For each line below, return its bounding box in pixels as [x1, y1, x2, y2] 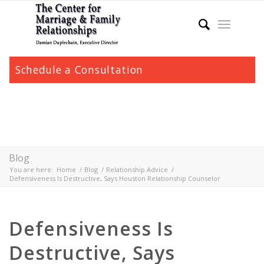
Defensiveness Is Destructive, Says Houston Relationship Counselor [9, 174, 220, 183]
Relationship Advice [106, 165, 168, 174]
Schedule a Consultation [15, 62, 144, 77]
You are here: [9, 165, 53, 174]
